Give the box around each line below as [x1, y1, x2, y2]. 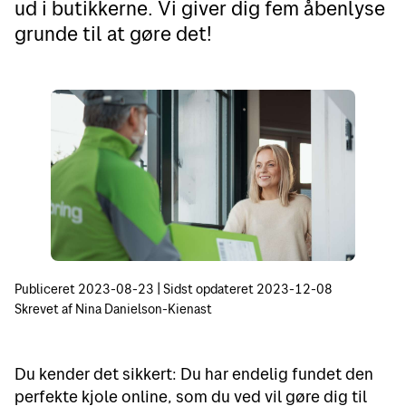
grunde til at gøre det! [14, 21, 212, 46]
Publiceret [14, 281, 75, 297]
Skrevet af [14, 301, 72, 317]
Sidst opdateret [163, 281, 254, 297]
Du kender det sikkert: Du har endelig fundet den [14, 363, 373, 384]
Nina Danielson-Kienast [75, 301, 212, 317]
